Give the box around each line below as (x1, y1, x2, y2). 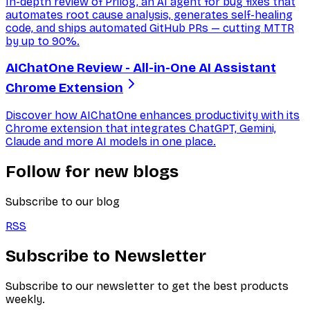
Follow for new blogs (6, 161, 179, 181)
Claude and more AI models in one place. (6, 135, 216, 149)
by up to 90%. (6, 34, 80, 48)
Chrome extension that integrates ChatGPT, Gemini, (6, 122, 276, 136)
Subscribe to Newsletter (6, 246, 206, 266)
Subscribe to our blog (6, 194, 120, 208)
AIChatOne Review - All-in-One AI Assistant (6, 60, 276, 76)
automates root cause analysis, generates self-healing (6, 8, 293, 21)
